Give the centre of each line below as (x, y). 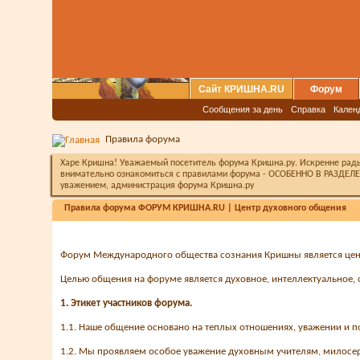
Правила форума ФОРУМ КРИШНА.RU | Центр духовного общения (205, 208)
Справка (308, 109)
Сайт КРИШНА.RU (241, 89)
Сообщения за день (243, 109)
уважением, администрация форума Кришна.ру (157, 186)
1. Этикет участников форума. (126, 303)
